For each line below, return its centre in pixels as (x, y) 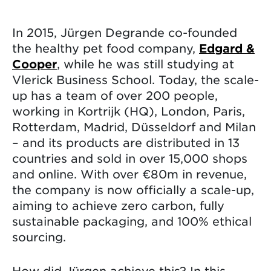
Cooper (34, 64)
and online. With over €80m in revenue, (129, 174)
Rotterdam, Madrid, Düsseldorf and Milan (134, 126)
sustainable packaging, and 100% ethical (132, 221)
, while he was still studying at (145, 64)
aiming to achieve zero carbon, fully (118, 205)
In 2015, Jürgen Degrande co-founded (125, 32)
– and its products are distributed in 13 (126, 142)
